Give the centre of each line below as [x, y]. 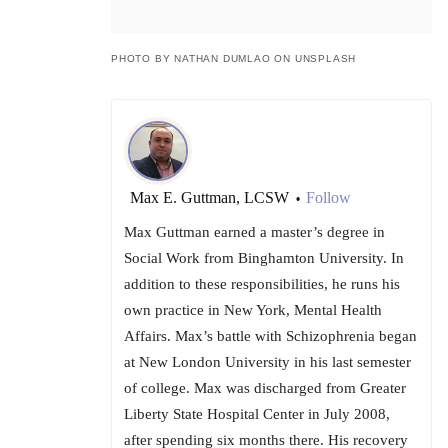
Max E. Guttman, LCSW [211, 198]
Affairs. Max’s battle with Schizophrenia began [270, 336]
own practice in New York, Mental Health [253, 310]
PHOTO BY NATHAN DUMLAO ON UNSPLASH [234, 59]
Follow [328, 198]
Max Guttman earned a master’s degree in [254, 232]
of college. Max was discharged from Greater [265, 388]
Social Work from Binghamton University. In [264, 258]
